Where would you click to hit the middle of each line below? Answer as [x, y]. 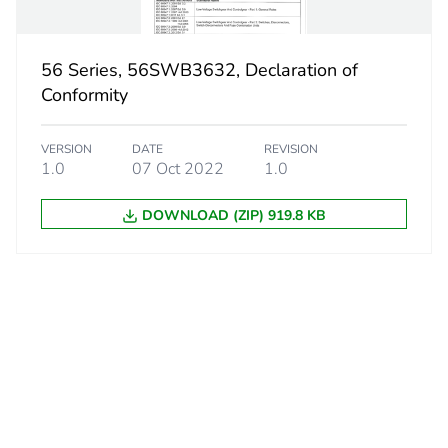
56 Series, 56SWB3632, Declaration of [199, 70]
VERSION [66, 149]
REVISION [290, 149]
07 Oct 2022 [177, 169]
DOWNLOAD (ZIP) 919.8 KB [233, 216]
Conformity [84, 95]
